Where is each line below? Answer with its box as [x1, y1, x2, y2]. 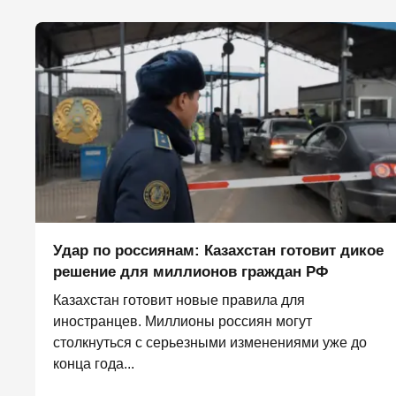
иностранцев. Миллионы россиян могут [53, 314, 312, 330]
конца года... [53, 356, 134, 372]
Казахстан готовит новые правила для [53, 293, 305, 308]
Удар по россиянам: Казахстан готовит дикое [53, 242, 384, 260]
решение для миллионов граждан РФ [53, 263, 329, 281]
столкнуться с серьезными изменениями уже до [53, 335, 367, 351]
